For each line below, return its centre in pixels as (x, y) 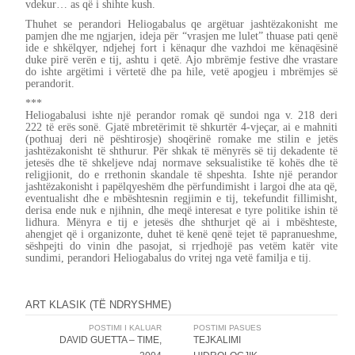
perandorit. (50, 84)
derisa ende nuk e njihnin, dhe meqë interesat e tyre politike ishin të (181, 210)
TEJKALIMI (218, 340)
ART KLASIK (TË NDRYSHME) (99, 305)
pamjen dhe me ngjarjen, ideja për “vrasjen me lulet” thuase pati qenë (181, 36)
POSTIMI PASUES (228, 328)
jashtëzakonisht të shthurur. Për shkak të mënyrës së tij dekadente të (181, 151)
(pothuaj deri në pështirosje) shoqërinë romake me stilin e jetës (181, 139)
